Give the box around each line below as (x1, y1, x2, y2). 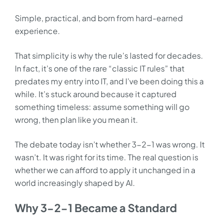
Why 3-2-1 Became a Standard (15, 201, 177, 215)
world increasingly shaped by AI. (15, 178, 135, 188)
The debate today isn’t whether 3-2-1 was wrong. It (15, 139, 205, 149)
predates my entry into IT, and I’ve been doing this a (15, 76, 204, 86)
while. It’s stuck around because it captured (15, 89, 177, 99)
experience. (15, 26, 60, 36)
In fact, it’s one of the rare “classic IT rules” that (15, 63, 184, 74)
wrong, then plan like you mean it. (15, 114, 138, 125)
